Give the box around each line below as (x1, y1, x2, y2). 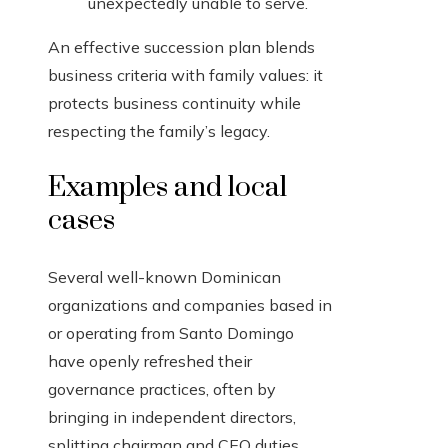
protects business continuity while (48, 93, 301, 114)
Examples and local (48, 170, 287, 206)
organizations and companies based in (48, 295, 332, 316)
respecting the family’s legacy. (48, 121, 270, 142)
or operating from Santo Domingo (48, 323, 294, 344)
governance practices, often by (48, 379, 276, 400)
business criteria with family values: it (48, 65, 323, 86)
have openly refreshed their (48, 351, 252, 372)
